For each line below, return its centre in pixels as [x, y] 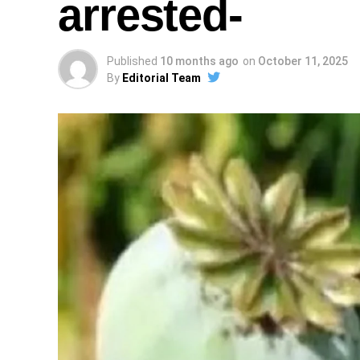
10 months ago [199, 61]
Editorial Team [162, 78]
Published [132, 61]
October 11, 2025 [303, 61]
